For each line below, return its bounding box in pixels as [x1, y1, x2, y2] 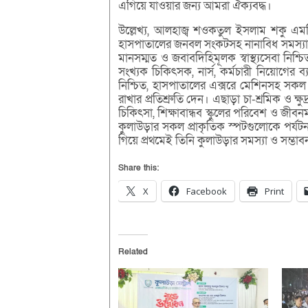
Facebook [186, 185, 227, 198]
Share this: [118, 162, 159, 174]
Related [118, 246, 148, 258]
